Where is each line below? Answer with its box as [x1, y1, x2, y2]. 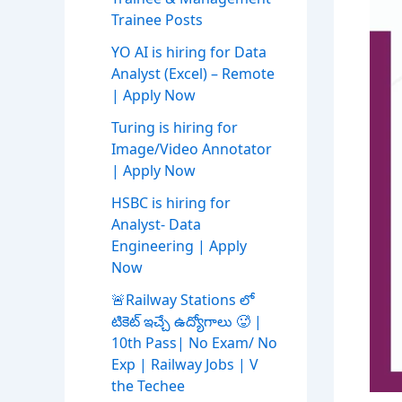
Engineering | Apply [111, 236, 247, 257]
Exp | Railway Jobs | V [111, 354, 258, 375]
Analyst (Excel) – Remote [111, 64, 275, 84]
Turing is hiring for [111, 118, 238, 138]
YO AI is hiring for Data [111, 42, 267, 63]
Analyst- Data [111, 214, 201, 235]
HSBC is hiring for [111, 193, 231, 214]
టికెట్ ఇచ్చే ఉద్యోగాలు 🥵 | [111, 311, 262, 332]
